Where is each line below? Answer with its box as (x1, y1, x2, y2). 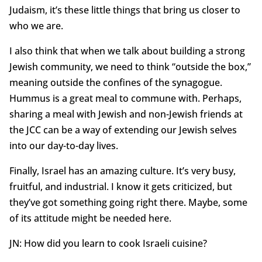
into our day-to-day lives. (9, 139, 118, 153)
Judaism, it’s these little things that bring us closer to (9, 4, 240, 17)
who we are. (9, 19, 63, 33)
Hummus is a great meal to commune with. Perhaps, (9, 92, 242, 105)
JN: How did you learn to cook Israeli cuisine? (9, 237, 207, 250)
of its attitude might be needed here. (9, 212, 171, 225)
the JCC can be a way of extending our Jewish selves (9, 123, 237, 137)
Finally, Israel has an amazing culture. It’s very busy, (9, 164, 236, 178)
